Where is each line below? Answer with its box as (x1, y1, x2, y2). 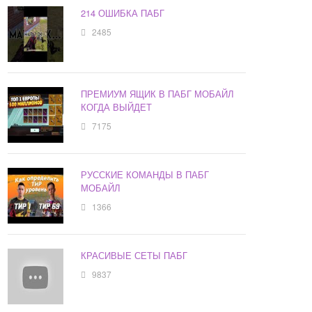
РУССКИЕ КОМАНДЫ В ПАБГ (81, 168, 210, 182)
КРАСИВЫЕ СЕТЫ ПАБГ (81, 249, 188, 263)
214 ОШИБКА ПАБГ (81, 6, 165, 20)
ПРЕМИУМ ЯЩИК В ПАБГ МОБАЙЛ (81, 87, 235, 101)
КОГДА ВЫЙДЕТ (81, 100, 153, 114)
